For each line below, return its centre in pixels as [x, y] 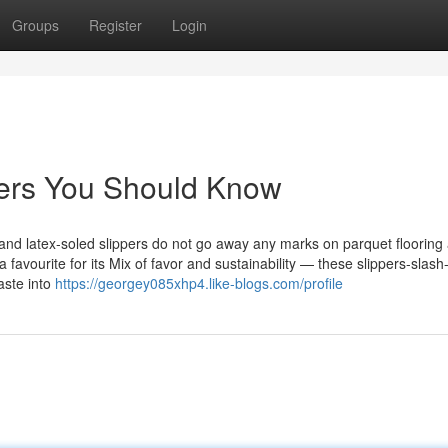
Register [115, 25]
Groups [35, 25]
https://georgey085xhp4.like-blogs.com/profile [199, 283]
